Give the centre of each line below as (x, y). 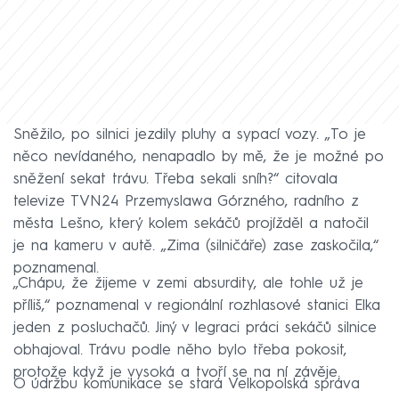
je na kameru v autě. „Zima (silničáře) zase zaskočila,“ (196, 246)
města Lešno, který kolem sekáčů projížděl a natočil (191, 224)
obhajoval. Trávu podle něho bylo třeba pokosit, (180, 350)
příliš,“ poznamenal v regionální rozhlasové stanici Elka (197, 305)
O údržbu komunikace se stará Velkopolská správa (187, 384)
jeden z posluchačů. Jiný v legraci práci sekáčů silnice (195, 328)
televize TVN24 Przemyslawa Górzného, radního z (186, 201)
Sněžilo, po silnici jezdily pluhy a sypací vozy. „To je (190, 134)
